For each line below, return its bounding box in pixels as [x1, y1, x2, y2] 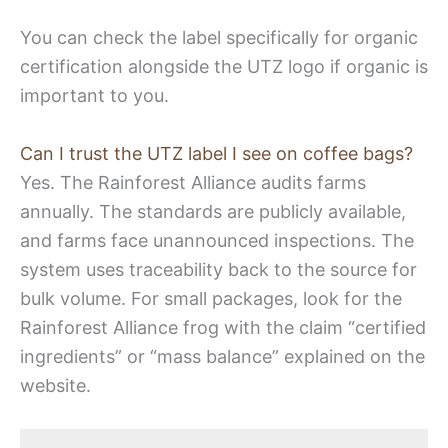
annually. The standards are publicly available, [20, 201, 406, 223]
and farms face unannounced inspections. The [20, 230, 414, 252]
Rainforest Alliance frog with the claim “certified [20, 317, 426, 339]
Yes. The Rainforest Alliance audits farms [20, 172, 366, 194]
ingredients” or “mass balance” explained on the [20, 346, 425, 368]
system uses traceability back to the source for [20, 259, 417, 281]
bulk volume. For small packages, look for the [20, 288, 402, 310]
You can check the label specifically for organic [20, 27, 418, 49]
